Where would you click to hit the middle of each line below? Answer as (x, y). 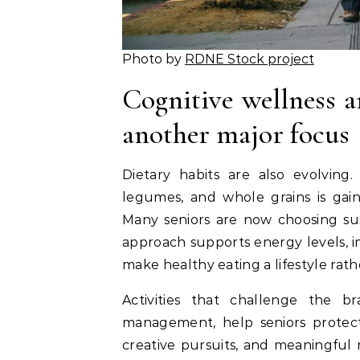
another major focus (236, 134)
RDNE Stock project (250, 59)
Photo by (153, 59)
